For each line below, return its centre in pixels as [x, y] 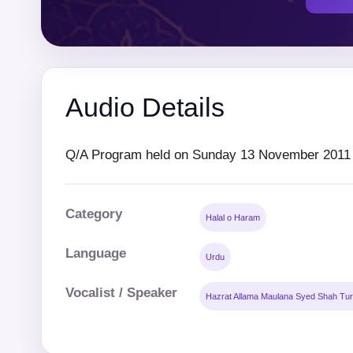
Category [94, 214]
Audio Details [145, 107]
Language [96, 253]
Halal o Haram [233, 217]
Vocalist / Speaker [121, 292]
